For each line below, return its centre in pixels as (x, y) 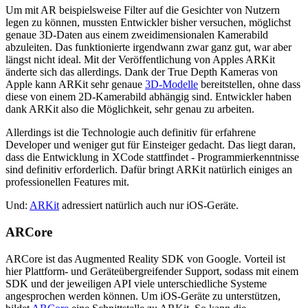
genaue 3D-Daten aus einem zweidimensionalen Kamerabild (137, 35)
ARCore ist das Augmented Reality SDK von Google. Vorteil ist (145, 258)
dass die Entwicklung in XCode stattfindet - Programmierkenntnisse (152, 157)
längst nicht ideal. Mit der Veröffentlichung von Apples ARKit (140, 60)
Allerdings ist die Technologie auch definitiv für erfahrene (131, 133)
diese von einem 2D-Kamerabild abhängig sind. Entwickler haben (148, 97)
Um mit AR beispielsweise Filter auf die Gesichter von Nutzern (143, 10)
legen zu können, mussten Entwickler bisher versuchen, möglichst (148, 23)
